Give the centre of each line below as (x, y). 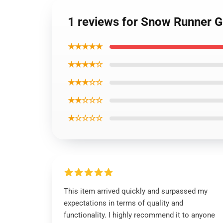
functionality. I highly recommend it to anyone (139, 215)
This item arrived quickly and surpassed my (136, 191)
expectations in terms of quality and (123, 203)
